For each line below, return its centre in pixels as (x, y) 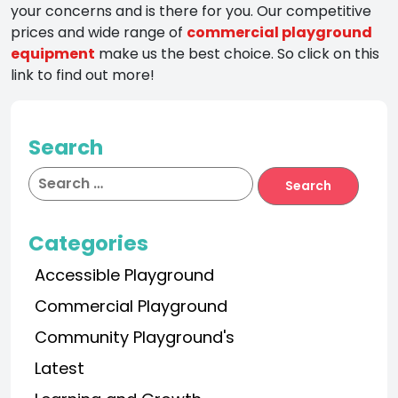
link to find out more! (83, 75)
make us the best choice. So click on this (237, 53)
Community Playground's (135, 337)
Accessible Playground (124, 275)
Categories (88, 243)
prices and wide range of (99, 32)
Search (66, 147)
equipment (53, 53)
